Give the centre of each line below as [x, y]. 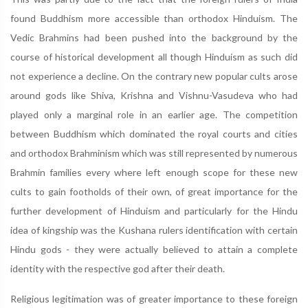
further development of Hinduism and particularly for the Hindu [154, 211]
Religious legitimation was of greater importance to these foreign [154, 299]
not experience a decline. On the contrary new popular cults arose [154, 76]
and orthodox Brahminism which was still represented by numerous [154, 153]
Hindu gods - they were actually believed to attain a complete [154, 249]
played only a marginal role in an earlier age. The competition [154, 114]
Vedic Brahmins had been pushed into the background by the [154, 37]
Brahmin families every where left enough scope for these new [154, 172]
